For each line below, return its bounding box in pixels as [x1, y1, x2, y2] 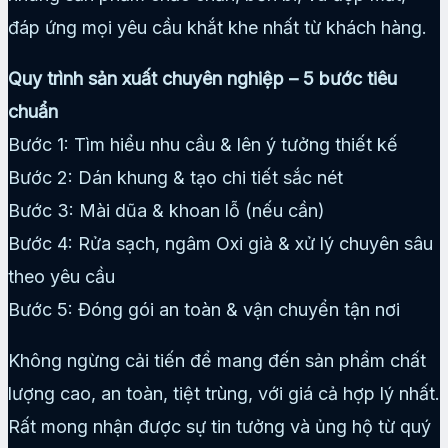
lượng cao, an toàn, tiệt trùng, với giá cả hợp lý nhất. [8, 382, 440, 404]
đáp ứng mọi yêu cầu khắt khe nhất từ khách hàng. [8, 16, 427, 38]
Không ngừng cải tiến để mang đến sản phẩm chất [8, 349, 426, 371]
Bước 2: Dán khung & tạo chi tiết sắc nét [8, 166, 343, 188]
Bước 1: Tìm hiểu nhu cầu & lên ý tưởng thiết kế [8, 133, 398, 155]
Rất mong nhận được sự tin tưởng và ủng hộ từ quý [8, 415, 431, 437]
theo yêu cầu [8, 265, 115, 287]
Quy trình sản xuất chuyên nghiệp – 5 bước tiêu [8, 67, 397, 89]
